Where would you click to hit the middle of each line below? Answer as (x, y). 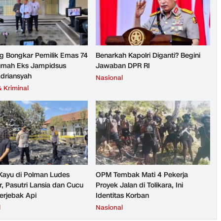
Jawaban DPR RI (123, 66)
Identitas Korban (122, 195)
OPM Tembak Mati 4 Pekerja (142, 175)
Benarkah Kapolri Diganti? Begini (148, 55)
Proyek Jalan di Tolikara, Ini (139, 185)
